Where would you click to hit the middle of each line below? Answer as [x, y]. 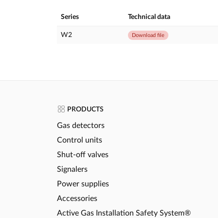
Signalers [72, 169]
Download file [148, 35]
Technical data [149, 17]
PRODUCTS [85, 109]
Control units [80, 140]
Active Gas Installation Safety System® [124, 213]
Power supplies [83, 184]
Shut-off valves [83, 154]
